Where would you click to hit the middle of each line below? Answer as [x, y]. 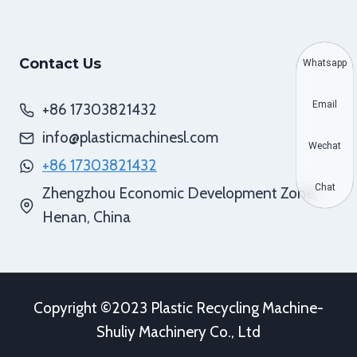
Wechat [325, 146]
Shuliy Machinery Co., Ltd [178, 332]
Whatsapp [325, 63]
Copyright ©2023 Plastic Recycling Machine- [178, 308]
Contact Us [60, 64]
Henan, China [86, 218]
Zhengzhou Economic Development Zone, [180, 194]
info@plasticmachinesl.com [130, 138]
